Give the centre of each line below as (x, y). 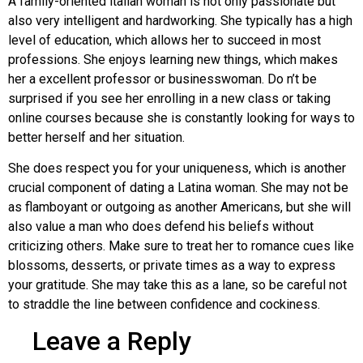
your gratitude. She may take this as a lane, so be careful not (177, 285)
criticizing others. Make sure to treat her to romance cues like (181, 246)
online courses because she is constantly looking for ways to (181, 117)
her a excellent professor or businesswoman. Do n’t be (162, 79)
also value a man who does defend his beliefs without (161, 227)
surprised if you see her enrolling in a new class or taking (169, 98)
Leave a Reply (112, 342)
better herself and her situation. (96, 137)
